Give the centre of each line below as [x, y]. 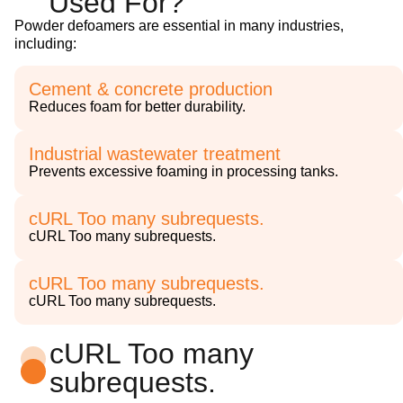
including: [45, 43]
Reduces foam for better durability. [137, 106]
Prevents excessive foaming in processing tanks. [184, 171]
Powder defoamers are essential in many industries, [179, 25]
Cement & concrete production [151, 89]
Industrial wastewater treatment [155, 153]
